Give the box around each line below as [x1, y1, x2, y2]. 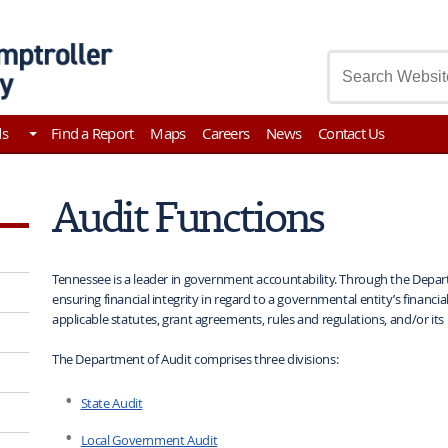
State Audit [80, 393, 143, 412]
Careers [202, 123, 250, 143]
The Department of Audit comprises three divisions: [51, 349, 339, 368]
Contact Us [318, 123, 385, 143]
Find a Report [51, 123, 134, 143]
